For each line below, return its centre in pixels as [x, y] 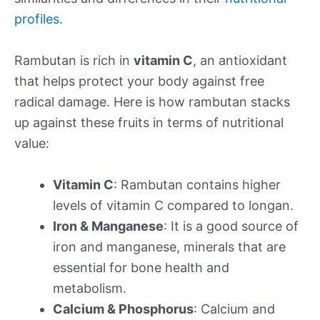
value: [32, 143]
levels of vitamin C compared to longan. [173, 205]
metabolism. [90, 288]
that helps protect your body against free [139, 81]
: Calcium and [234, 309]
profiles [37, 19]
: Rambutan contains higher [197, 184]
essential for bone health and [141, 267]
